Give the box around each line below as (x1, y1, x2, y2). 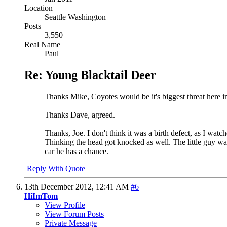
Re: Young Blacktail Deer (24, 68, 156, 82)
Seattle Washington (45, 13, 106, 22)
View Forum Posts (45, 210, 104, 219)
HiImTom (24, 192, 58, 201)
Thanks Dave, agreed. (45, 110, 115, 120)
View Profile (45, 201, 85, 210)
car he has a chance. (45, 147, 108, 156)
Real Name (24, 40, 60, 49)
